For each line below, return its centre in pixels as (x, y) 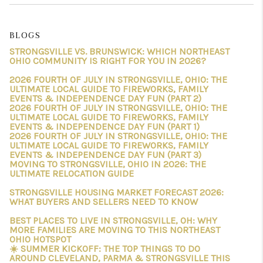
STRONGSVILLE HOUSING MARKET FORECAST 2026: (117, 192)
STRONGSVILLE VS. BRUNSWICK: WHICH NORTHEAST (119, 51)
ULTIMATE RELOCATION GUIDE (72, 173)
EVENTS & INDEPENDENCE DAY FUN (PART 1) (104, 127)
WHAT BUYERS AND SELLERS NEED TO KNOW (104, 202)
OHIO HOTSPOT (40, 239)
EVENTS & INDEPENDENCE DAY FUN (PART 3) (105, 155)
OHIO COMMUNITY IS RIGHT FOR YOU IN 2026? (108, 61)
